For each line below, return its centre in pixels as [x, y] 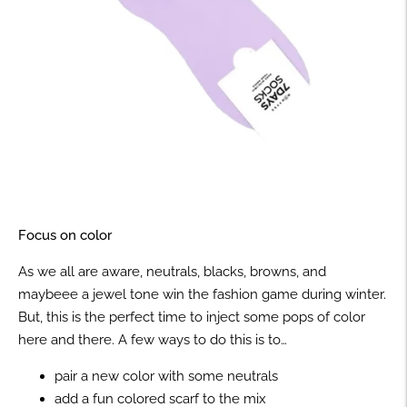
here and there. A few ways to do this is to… [153, 339]
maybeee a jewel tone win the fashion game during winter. [202, 294]
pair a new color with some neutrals [168, 376]
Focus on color [67, 235]
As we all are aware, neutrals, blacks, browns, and [172, 271]
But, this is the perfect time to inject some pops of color [192, 317]
